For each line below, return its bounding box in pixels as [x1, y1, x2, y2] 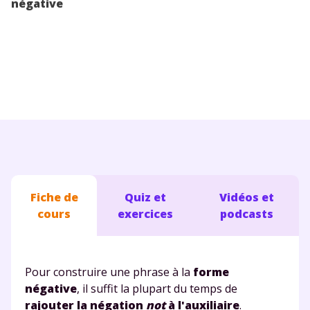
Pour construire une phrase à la [25, 264, 193, 280]
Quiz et [125, 189, 167, 205]
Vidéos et [219, 189, 274, 205]
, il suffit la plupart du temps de [77, 280, 237, 296]
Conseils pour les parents [11, 8, 158, 24]
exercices [118, 206, 174, 221]
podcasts [219, 206, 273, 221]
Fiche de [30, 189, 78, 205]
